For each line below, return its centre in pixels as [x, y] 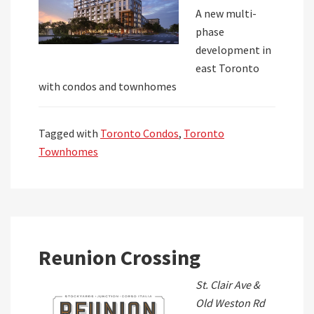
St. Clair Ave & [228, 285]
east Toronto [227, 68]
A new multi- [226, 13]
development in [233, 50]
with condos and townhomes [108, 86]
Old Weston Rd [230, 303]
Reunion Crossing [120, 257]
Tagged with [69, 133]
